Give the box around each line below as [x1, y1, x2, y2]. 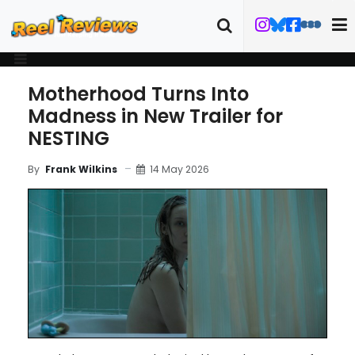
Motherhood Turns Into [28, 81, 249, 107]
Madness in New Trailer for [28, 103, 283, 129]
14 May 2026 [150, 162, 209, 176]
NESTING [28, 125, 109, 151]
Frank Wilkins [45, 162, 117, 176]
